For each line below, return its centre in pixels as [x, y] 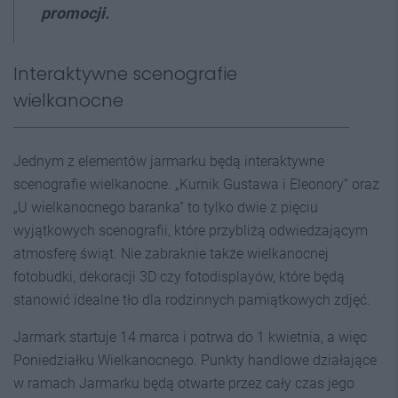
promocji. [75, 13]
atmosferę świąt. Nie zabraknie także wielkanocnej [171, 254]
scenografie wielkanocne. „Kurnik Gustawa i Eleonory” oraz [196, 184]
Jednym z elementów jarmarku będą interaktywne [169, 161]
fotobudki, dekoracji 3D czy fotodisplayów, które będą [179, 277]
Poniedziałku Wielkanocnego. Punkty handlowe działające [195, 360]
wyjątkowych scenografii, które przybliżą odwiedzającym [191, 231]
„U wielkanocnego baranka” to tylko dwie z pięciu [166, 207]
